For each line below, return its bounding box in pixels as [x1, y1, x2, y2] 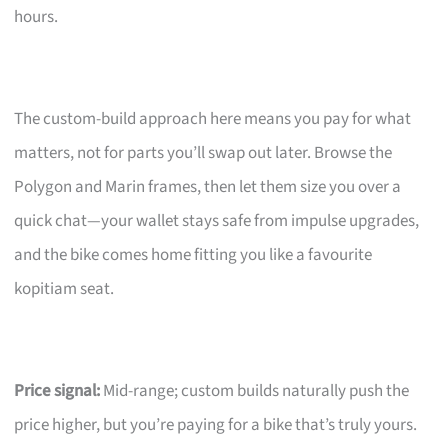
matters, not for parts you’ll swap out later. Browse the [14, 140, 393, 165]
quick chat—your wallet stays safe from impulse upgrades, [14, 208, 420, 233]
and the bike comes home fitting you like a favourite [14, 242, 373, 267]
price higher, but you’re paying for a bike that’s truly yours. [14, 412, 418, 437]
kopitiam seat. [14, 276, 115, 301]
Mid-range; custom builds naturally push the [100, 378, 410, 403]
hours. [14, 4, 59, 29]
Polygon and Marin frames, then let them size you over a [14, 174, 402, 199]
